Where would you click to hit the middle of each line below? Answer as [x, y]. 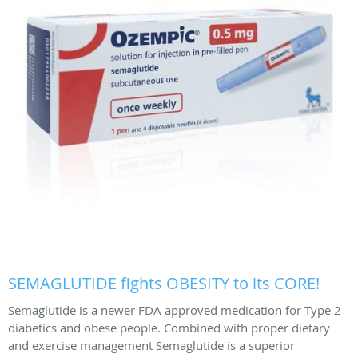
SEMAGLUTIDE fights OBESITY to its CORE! [164, 283]
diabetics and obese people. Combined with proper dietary [169, 327]
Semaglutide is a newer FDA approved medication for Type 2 [175, 310]
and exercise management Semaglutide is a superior [151, 345]
